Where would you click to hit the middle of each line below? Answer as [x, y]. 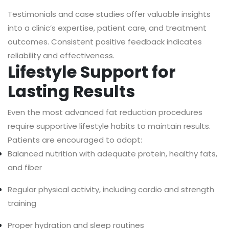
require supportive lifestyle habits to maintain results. [109, 126]
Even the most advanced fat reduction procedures [105, 112]
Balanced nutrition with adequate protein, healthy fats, [112, 154]
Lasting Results [71, 91]
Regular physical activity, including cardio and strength [111, 190]
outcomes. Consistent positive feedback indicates [105, 42]
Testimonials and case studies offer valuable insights [109, 14]
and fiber [25, 168]
